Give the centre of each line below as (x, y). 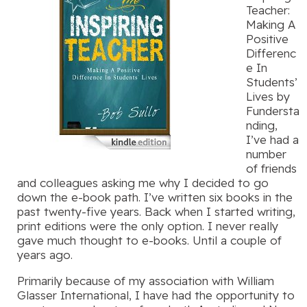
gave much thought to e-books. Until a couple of (149, 241)
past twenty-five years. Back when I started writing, (156, 212)
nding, (262, 125)
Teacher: (268, 10)
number (266, 154)
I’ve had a (272, 140)
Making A (271, 25)
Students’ (272, 82)
